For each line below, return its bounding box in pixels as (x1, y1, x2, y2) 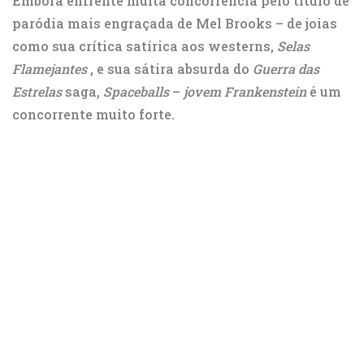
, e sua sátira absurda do (87, 60, 253, 78)
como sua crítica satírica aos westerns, (12, 37, 277, 55)
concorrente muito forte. (12, 106, 175, 123)
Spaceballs (103, 83, 169, 101)
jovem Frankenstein (184, 83, 306, 101)
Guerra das (253, 60, 319, 78)
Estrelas (12, 83, 62, 101)
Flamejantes (12, 60, 87, 78)
